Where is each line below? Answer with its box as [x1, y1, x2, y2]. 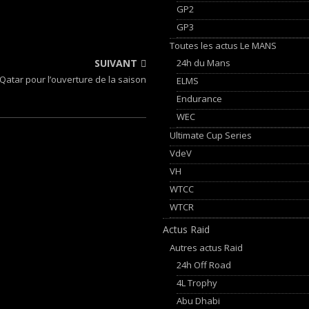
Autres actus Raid [170, 241, 243, 254]
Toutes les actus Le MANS [170, 39, 277, 52]
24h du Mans [177, 56, 231, 69]
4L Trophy [177, 276, 218, 289]
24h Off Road [177, 258, 232, 271]
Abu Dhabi [177, 294, 221, 307]
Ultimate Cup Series [170, 128, 252, 141]
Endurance [177, 92, 223, 105]
